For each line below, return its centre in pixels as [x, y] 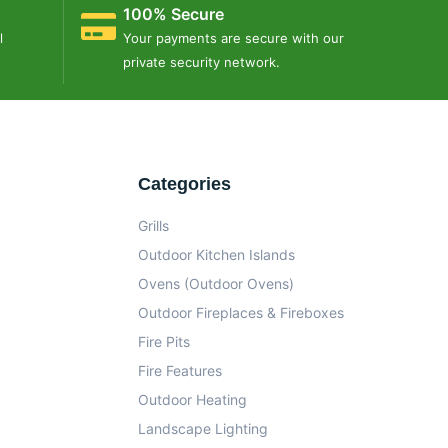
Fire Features [180, 370]
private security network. [201, 62]
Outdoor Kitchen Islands [216, 254]
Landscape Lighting [203, 428]
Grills [153, 225]
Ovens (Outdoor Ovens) [216, 283]
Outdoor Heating [192, 399]
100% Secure [173, 14]
